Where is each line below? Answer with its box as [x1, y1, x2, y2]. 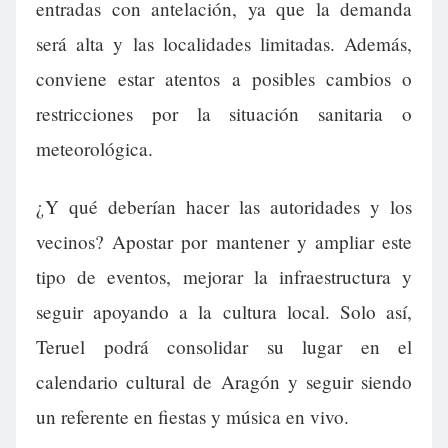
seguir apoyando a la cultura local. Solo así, [36, 298, 412, 324]
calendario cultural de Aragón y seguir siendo [36, 368, 412, 394]
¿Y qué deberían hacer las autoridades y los [36, 193, 412, 219]
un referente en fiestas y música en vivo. [36, 403, 349, 429]
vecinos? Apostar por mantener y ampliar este [36, 228, 412, 254]
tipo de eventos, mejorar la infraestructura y [36, 263, 412, 289]
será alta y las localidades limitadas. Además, [36, 31, 412, 57]
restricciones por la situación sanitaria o [36, 101, 412, 127]
